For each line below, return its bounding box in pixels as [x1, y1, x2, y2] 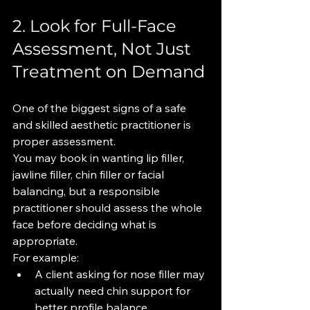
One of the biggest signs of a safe [12, 101, 189, 115]
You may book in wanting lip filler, [12, 151, 187, 165]
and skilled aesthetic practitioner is [12, 118, 194, 131]
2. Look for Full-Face [12, 16, 181, 36]
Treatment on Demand [12, 62, 205, 82]
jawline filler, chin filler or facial [12, 167, 167, 181]
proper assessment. [12, 134, 116, 148]
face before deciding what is [12, 217, 159, 231]
